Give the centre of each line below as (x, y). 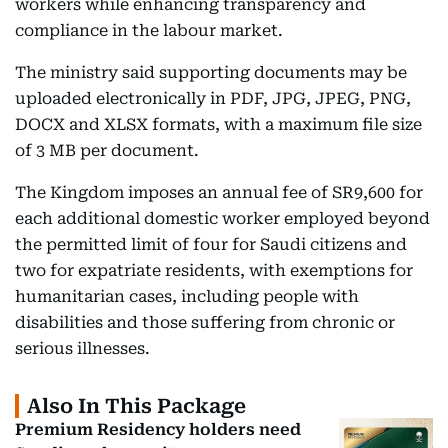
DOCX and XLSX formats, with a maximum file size (218, 124)
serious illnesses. (82, 348)
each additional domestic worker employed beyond (222, 218)
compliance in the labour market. (149, 30)
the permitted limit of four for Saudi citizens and (211, 244)
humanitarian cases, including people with (187, 296)
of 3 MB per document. (107, 150)
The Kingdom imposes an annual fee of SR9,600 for (219, 192)
